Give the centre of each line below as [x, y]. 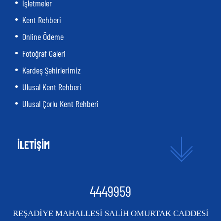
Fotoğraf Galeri [44, 53]
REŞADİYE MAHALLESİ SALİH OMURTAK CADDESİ [110, 213]
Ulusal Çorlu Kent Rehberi [60, 103]
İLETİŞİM [34, 144]
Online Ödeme [43, 36]
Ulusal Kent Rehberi [52, 87]
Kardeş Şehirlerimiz [52, 70]
